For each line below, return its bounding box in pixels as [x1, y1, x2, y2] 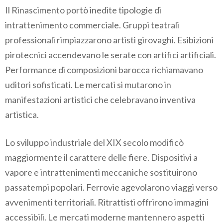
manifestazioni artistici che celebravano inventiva [5, 94, 196, 106]
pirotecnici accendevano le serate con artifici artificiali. [5, 49, 216, 61]
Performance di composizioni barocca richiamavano [5, 64, 203, 76]
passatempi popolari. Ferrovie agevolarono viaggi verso [5, 182, 218, 193]
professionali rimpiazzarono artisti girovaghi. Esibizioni [5, 34, 214, 46]
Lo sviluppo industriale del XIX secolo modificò [5, 137, 184, 148]
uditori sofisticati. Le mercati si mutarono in [5, 79, 171, 91]
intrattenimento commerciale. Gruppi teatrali [5, 19, 179, 31]
